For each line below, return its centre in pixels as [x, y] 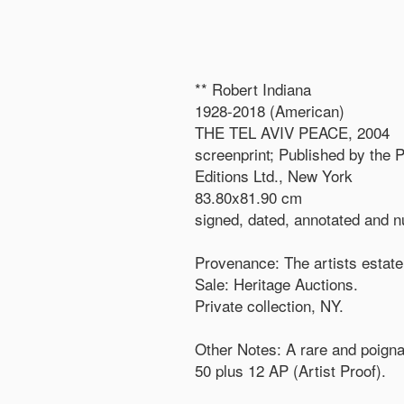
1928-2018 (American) [270, 110]
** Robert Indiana [253, 89]
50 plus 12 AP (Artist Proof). [290, 370]
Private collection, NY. [269, 305]
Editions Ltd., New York [274, 175]
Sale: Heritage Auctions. [276, 284]
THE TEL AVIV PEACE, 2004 [292, 132]
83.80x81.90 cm [248, 197]
